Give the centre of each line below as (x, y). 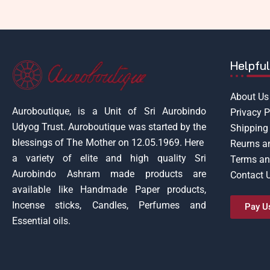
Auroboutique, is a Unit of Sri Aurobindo (109, 111)
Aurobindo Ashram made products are (109, 174)
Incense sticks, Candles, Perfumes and (109, 206)
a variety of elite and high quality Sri (109, 159)
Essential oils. (41, 221)
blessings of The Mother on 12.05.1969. (97, 143)
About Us (250, 97)
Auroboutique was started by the (137, 127)
